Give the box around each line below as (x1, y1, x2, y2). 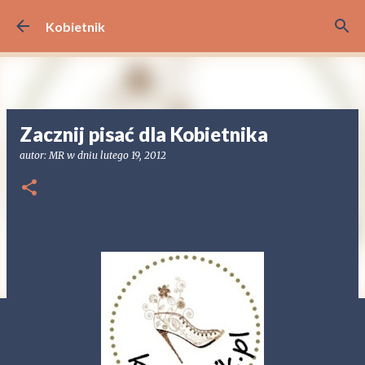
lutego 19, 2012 (100, 149, 166, 161)
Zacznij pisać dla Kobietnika (20, 122, 268, 146)
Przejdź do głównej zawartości (97, 12, 268, 28)
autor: (20, 149, 49, 161)
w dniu (67, 149, 100, 161)
